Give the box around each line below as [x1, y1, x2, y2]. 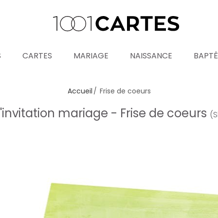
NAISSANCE [130, 50, 172, 61]
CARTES [22, 50, 52, 61]
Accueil [67, 86, 92, 96]
